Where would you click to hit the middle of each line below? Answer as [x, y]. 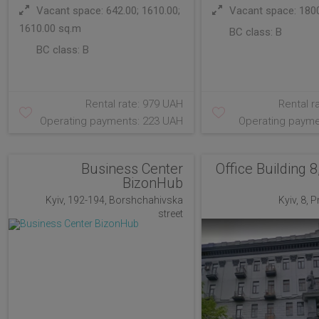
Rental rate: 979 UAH [135, 104]
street [171, 214]
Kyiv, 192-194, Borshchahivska [115, 200]
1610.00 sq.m [50, 28]
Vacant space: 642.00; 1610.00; [107, 11]
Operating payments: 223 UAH [112, 121]
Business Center [132, 169]
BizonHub [153, 183]
